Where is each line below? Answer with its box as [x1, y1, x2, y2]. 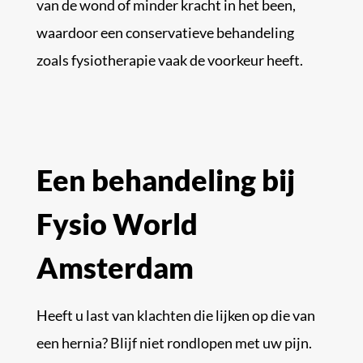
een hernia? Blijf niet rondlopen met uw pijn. [36, 333, 312, 352]
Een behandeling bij [36, 161, 295, 198]
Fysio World [36, 205, 198, 241]
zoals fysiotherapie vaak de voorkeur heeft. [36, 50, 303, 69]
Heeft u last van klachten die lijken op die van [36, 305, 315, 324]
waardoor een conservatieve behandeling [36, 23, 294, 41]
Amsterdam [36, 249, 194, 285]
